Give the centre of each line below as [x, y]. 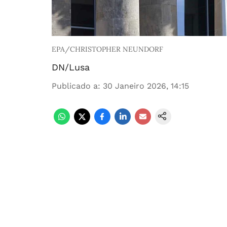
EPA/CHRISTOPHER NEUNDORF [107, 49]
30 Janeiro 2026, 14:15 [146, 86]
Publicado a [75, 86]
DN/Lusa [71, 67]
